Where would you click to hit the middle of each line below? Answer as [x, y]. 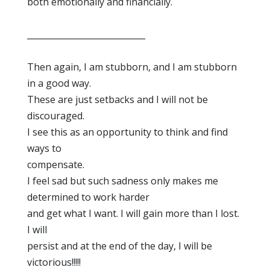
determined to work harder [88, 197]
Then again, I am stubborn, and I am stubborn [132, 67]
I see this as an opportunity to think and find [127, 132]
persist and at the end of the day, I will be [120, 246]
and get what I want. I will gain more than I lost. [133, 213]
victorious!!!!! [54, 262]
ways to [44, 148]
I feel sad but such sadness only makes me [123, 181]
